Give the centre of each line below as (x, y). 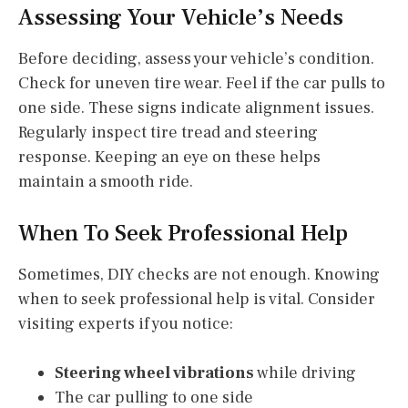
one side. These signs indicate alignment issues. (196, 107)
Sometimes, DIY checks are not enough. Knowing (199, 274)
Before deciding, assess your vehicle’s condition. (196, 58)
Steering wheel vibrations (154, 372)
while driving (305, 372)
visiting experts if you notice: (126, 323)
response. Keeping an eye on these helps (169, 157)
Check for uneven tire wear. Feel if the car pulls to (202, 83)
